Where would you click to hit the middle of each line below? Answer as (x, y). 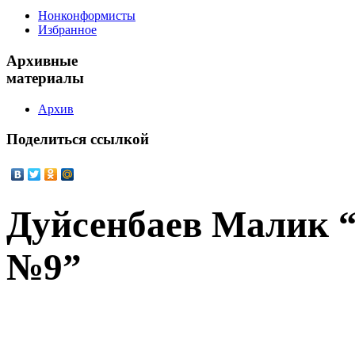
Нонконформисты (87, 16)
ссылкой (118, 139)
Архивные (42, 61)
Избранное (67, 30)
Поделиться (46, 139)
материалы (45, 78)
